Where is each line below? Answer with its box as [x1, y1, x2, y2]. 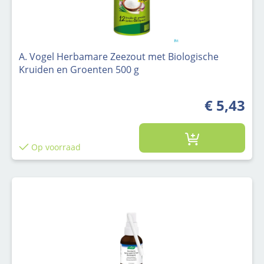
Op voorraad [28, 141, 81, 153]
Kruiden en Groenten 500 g [19, 63, 139, 77]
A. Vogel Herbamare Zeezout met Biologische [19, 50, 219, 64]
